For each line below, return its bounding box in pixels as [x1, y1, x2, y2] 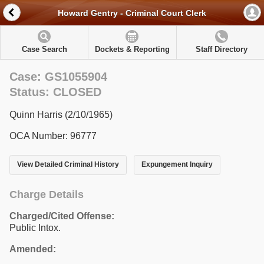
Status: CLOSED [9, 85, 101, 98]
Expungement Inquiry [141, 160, 213, 169]
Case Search [21, 45, 67, 54]
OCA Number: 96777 [9, 131, 97, 141]
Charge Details [9, 188, 84, 200]
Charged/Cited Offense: [9, 210, 114, 221]
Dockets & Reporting [94, 45, 170, 54]
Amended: [9, 243, 56, 254]
